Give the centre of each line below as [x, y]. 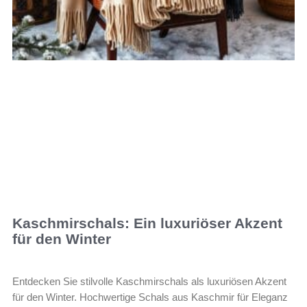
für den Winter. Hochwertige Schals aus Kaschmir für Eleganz [150, 297]
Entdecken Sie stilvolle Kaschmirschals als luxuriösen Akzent [149, 281]
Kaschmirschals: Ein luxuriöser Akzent [147, 223]
